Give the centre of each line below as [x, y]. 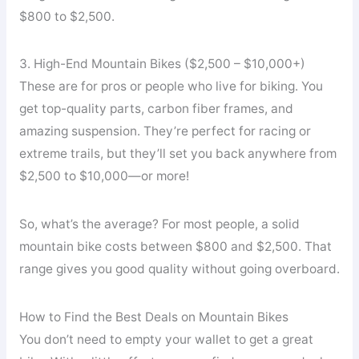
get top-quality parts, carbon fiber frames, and [156, 109]
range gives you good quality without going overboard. [179, 268]
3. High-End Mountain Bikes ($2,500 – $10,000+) [162, 64]
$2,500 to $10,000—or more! [104, 176]
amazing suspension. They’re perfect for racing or [165, 131]
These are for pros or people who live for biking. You [171, 87]
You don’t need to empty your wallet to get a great [166, 339]
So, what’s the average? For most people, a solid [159, 224]
